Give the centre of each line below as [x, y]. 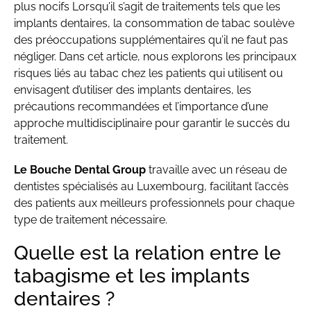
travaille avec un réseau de [216, 170]
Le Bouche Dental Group [80, 170]
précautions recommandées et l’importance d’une [141, 107]
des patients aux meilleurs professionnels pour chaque [154, 203]
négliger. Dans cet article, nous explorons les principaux [155, 57]
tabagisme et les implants [132, 276]
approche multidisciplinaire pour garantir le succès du [152, 124]
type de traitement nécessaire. [91, 220]
